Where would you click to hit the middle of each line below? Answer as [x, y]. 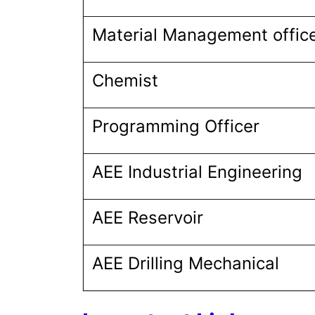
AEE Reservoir [148, 218]
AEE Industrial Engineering [200, 172]
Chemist [125, 81]
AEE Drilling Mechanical [188, 263]
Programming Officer [176, 126]
